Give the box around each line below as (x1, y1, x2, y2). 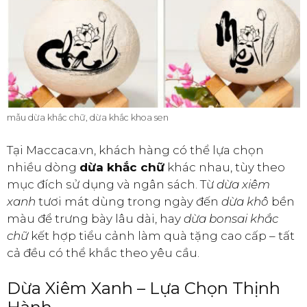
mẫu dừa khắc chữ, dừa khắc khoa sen (7, 112, 169, 123)
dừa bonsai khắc (184, 211, 278, 225)
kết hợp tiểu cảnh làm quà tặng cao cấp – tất (28, 228, 295, 243)
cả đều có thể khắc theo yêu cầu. (7, 245, 199, 260)
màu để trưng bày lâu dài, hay (7, 211, 184, 225)
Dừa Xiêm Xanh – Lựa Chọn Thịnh (7, 278, 280, 299)
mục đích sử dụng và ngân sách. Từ (7, 177, 217, 191)
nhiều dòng (7, 160, 79, 174)
